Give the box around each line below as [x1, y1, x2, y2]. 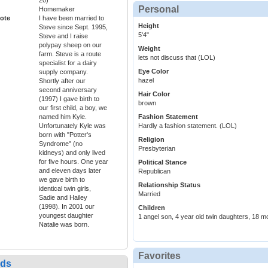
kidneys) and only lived [39, 149, 105, 157]
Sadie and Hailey [39, 194, 87, 202]
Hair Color [138, 90, 170, 98]
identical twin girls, [39, 185, 91, 193]
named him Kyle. [39, 113, 87, 121]
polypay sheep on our [39, 41, 102, 49]
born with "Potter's [39, 131, 92, 139]
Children [138, 204, 165, 212]
